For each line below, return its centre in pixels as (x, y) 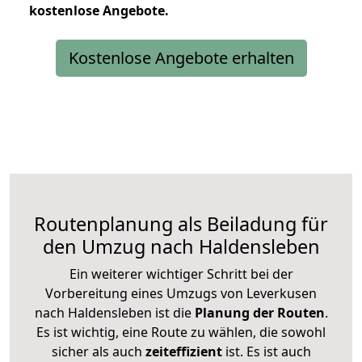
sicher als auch (98, 351)
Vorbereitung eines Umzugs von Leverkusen (181, 293)
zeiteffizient (183, 351)
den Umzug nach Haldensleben (181, 246)
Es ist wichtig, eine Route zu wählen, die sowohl (181, 332)
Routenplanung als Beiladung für (181, 223)
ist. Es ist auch (266, 351)
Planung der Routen (258, 312)
